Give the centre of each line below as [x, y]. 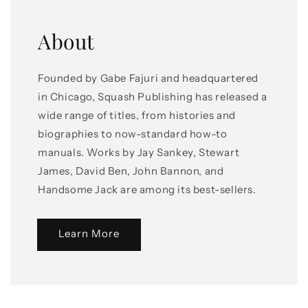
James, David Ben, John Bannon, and [131, 170]
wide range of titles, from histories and [137, 115]
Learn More [89, 234]
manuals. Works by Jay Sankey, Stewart [139, 152]
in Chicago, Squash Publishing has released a [153, 96]
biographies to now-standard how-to [133, 133]
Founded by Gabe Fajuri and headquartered [148, 78]
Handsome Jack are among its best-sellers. [148, 189]
